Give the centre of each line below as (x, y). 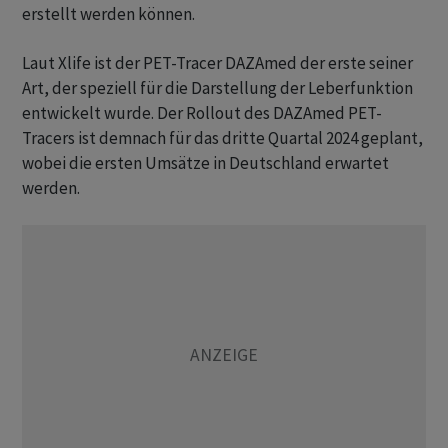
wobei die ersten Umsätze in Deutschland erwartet (205, 163)
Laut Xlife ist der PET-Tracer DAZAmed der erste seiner (217, 63)
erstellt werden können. (108, 14)
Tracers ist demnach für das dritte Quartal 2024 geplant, (222, 138)
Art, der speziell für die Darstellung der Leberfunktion (217, 88)
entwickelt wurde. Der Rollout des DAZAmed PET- (202, 113)
